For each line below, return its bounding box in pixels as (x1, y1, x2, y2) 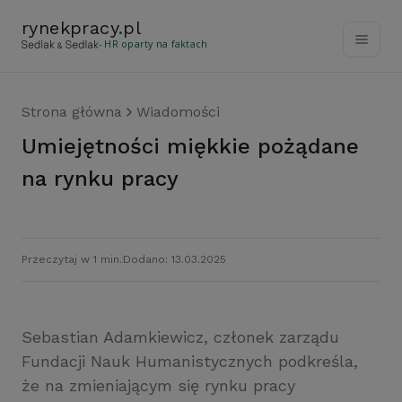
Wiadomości (136, 103, 220, 120)
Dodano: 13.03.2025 (123, 253, 226, 266)
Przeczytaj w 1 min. (22, 253, 122, 266)
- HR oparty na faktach (99, 38, 208, 50)
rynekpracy (22, 17, 119, 39)
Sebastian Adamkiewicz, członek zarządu (22, 328, 339, 346)
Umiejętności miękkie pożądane (22, 134, 37, 159)
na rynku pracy (22, 166, 179, 191)
